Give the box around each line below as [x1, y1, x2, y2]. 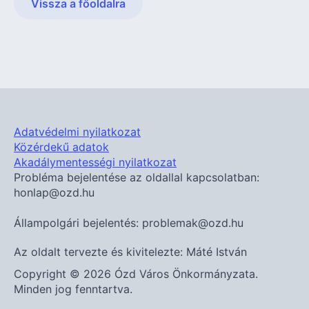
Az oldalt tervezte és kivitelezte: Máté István [14, 244, 247, 259]
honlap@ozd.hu [14, 185, 94, 199]
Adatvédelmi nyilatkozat [14, 124, 141, 139]
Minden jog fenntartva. [14, 281, 132, 296]
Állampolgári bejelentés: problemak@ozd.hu [14, 215, 243, 230]
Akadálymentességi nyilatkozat [14, 154, 177, 169]
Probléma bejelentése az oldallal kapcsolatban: [14, 170, 259, 184]
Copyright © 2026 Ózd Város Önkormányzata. [14, 266, 258, 281]
